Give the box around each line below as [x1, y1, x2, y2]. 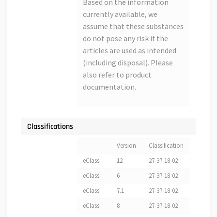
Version [117, 141, 136, 150]
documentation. [83, 82, 136, 92]
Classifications [27, 122, 73, 132]
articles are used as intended [83, 46, 176, 56]
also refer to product [83, 70, 152, 80]
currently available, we [83, 9, 157, 19]
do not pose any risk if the [83, 33, 168, 44]
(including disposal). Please [83, 58, 173, 68]
